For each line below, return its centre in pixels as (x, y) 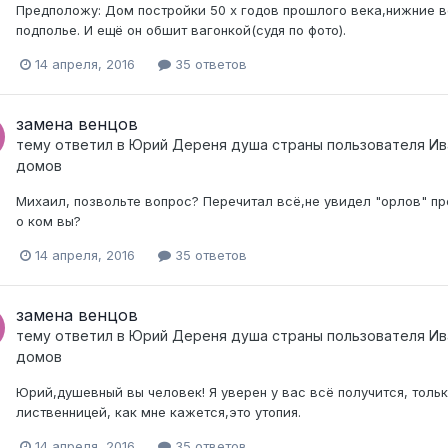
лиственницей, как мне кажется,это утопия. (158, 411)
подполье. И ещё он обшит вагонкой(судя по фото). (181, 29)
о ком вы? (48, 220)
